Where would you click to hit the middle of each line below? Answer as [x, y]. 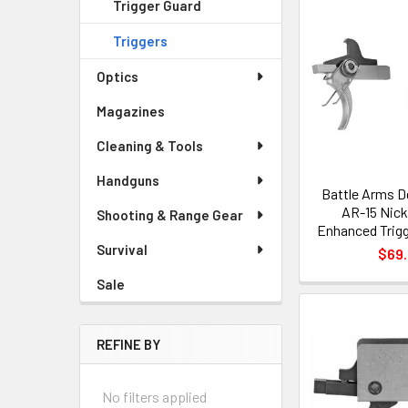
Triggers [140, 41]
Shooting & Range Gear [170, 215]
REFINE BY [128, 344]
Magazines [131, 111]
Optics [117, 76]
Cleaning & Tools [150, 146]
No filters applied [154, 397]
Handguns [128, 180]
